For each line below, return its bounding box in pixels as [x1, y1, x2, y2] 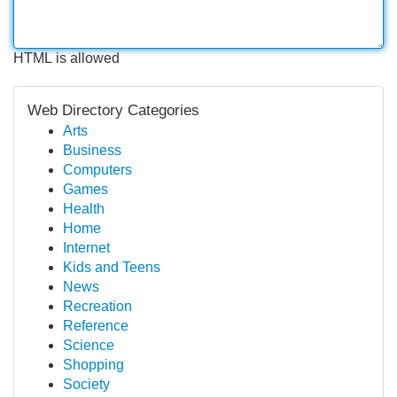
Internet [63, 240, 110, 255]
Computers [63, 162, 132, 177]
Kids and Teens [63, 260, 160, 275]
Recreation [63, 299, 132, 314]
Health [63, 201, 105, 216]
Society [63, 377, 110, 392]
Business [63, 143, 121, 158]
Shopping [63, 357, 124, 372]
